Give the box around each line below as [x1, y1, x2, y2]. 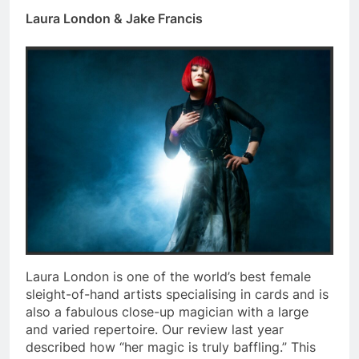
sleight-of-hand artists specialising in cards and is [26, 286, 329, 303]
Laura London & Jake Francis [26, 10, 203, 27]
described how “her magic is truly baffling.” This [26, 339, 316, 356]
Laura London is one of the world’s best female [26, 268, 311, 285]
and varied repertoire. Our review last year [26, 321, 284, 338]
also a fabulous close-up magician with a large [26, 304, 309, 321]
